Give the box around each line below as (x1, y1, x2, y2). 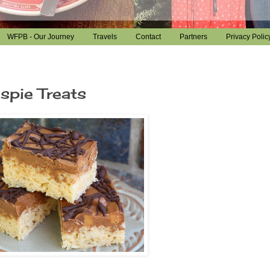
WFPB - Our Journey (7, 33, 74, 42)
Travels (92, 33, 117, 42)
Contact (135, 33, 161, 42)
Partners (179, 33, 207, 42)
